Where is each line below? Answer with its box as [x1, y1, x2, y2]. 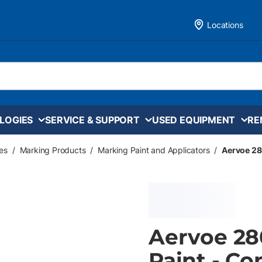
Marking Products [19, 145, 86, 155]
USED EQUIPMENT [151, 113, 236, 126]
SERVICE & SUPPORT [45, 113, 140, 126]
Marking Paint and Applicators [98, 145, 210, 155]
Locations [207, 19, 243, 30]
